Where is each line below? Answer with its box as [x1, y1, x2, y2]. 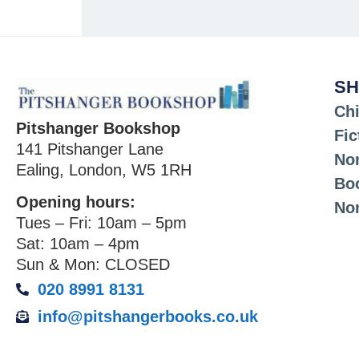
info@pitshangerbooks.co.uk [38, 308, 258, 326]
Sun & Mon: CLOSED [16, 256, 170, 274]
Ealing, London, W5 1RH [16, 160, 192, 179]
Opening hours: [16, 193, 135, 212]
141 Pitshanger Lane [16, 139, 163, 158]
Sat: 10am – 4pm [16, 235, 139, 253]
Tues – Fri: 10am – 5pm [16, 214, 187, 232]
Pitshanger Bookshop [16, 119, 180, 137]
